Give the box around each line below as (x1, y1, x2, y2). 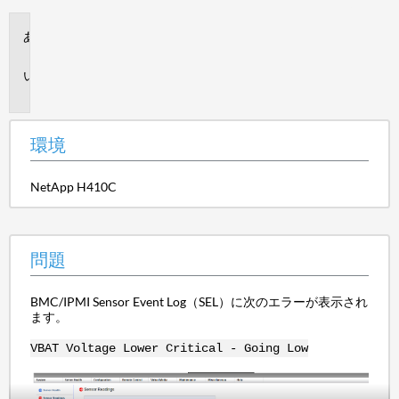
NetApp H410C (29, 178, 117, 194)
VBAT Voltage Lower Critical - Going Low (29, 340, 308, 355)
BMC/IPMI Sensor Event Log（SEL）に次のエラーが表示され (29, 293, 368, 309)
